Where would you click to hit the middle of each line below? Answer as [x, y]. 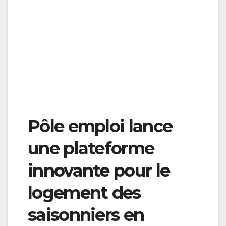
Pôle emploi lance [100, 126]
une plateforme [91, 149]
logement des [84, 193]
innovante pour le [99, 171]
